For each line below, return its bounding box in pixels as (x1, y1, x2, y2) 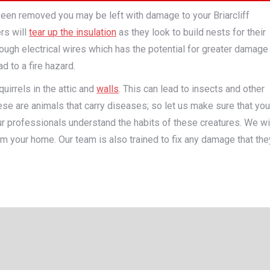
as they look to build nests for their (116, 27, 266, 38)
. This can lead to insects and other (119, 83, 265, 95)
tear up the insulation (29, 27, 117, 38)
